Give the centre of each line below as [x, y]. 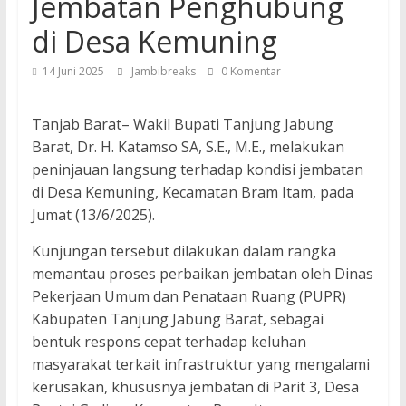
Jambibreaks [164, 72]
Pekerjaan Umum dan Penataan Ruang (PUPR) [188, 297]
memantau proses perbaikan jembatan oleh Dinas [202, 274]
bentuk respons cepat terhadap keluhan [169, 342]
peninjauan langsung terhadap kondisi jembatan [197, 170]
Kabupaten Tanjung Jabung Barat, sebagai [177, 319]
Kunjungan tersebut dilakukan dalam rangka [184, 251]
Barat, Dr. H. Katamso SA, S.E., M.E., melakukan [188, 147]
